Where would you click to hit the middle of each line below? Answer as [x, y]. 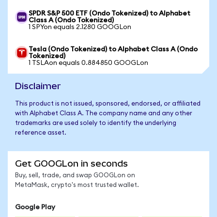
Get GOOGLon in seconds [71, 163]
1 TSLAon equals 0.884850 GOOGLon [88, 63]
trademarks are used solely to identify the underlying [96, 123]
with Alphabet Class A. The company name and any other [104, 114]
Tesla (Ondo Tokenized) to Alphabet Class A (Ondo [113, 49]
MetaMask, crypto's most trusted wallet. [77, 185]
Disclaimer [38, 86]
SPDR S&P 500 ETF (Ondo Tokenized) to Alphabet [109, 14]
